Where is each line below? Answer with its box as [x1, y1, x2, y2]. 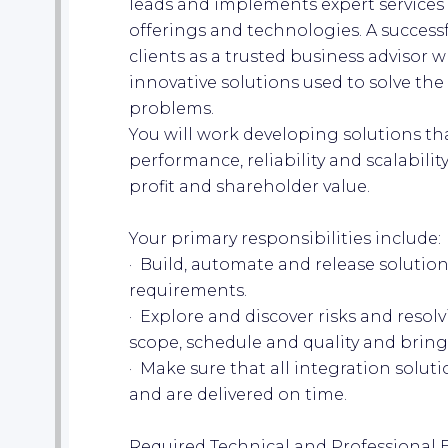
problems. [129, 98, 214, 118]
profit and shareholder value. [129, 176, 370, 196]
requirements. [129, 280, 247, 300]
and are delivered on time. [129, 384, 347, 404]
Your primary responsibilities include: [129, 228, 441, 248]
